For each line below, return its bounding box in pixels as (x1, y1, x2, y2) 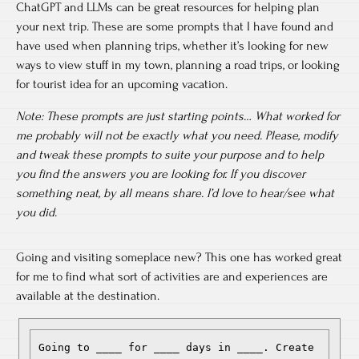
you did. (16, 205, 57, 220)
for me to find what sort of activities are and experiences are (16, 269, 328, 284)
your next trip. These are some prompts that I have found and (16, 19, 333, 34)
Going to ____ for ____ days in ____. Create (38, 341, 314, 353)
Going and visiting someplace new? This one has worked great (16, 250, 342, 264)
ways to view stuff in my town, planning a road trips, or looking (16, 58, 340, 72)
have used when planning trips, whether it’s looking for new (16, 38, 329, 53)
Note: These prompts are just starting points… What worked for (16, 109, 340, 123)
